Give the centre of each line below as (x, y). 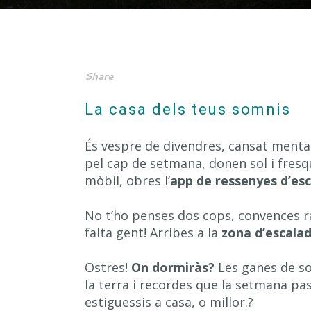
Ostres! (108, 267)
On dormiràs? (173, 267)
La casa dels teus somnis (188, 109)
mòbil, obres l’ (127, 180)
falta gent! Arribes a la (153, 233)
